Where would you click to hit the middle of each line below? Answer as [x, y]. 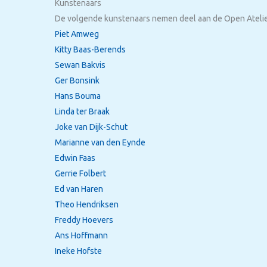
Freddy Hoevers [84, 220]
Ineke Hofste [78, 251]
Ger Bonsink [77, 80]
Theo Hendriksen [87, 204]
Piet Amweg [77, 34]
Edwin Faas [75, 158]
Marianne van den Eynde [100, 142]
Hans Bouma [78, 96]
